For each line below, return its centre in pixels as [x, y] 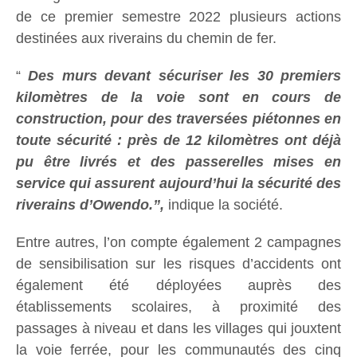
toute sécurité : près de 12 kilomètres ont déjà [178, 141]
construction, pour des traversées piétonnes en [178, 119]
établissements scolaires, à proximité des [178, 307]
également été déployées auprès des [178, 286]
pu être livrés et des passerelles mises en [178, 162]
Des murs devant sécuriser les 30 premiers [185, 76]
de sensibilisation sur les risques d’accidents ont [178, 264]
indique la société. [226, 205]
